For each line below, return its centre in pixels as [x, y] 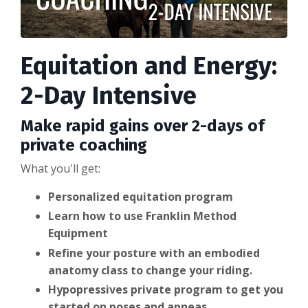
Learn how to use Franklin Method [142, 216]
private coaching [84, 145]
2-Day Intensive [109, 96]
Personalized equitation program [141, 197]
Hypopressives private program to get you [166, 289]
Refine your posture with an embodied [154, 253]
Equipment [79, 233]
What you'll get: [60, 169]
